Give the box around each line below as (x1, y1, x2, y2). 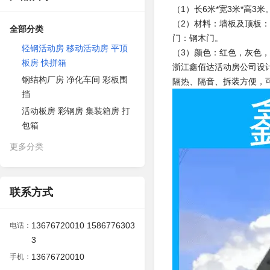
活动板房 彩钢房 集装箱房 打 (22, 106, 130, 116)
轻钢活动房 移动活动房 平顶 (22, 43, 128, 53)
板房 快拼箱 (22, 58, 66, 67)
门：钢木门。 (172, 33, 223, 43)
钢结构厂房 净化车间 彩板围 (22, 75, 128, 84)
